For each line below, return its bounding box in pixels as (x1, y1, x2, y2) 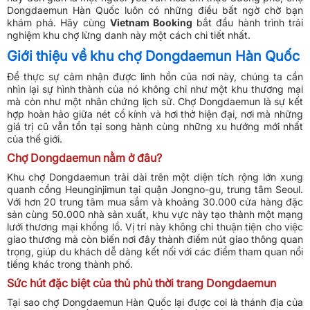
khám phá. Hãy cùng (7, 17, 110, 28)
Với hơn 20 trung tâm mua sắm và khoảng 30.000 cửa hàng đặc (7, 196, 303, 208)
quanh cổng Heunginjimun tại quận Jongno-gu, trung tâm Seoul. (7, 183, 303, 195)
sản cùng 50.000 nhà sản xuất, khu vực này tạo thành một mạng (7, 208, 303, 220)
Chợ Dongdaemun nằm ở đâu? (7, 151, 162, 165)
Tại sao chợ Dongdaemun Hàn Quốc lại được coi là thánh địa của (7, 296, 303, 308)
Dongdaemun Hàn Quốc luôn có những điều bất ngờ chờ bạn (7, 4, 303, 16)
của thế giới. (7, 133, 62, 145)
